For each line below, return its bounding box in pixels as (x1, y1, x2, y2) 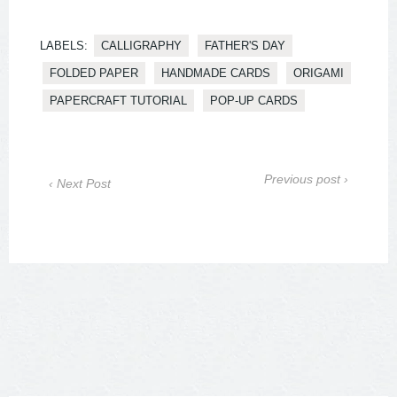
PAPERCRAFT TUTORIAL (50, 94, 187, 108)
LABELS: (40, 39, 88, 53)
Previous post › (264, 172, 348, 187)
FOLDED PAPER (50, 66, 138, 81)
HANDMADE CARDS (161, 66, 270, 81)
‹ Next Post (49, 176, 111, 191)
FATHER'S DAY (205, 39, 285, 53)
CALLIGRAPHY (101, 39, 182, 53)
